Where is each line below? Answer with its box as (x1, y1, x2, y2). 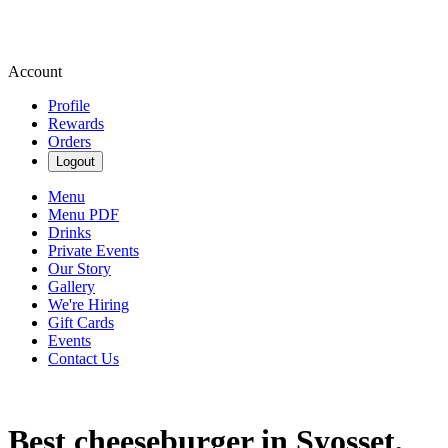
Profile (48, 97, 90, 114)
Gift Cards (48, 314, 114, 331)
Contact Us (48, 350, 119, 367)
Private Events (48, 242, 139, 259)
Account (8, 63, 62, 80)
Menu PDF (48, 206, 119, 223)
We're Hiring (48, 296, 129, 313)
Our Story (48, 260, 111, 277)
